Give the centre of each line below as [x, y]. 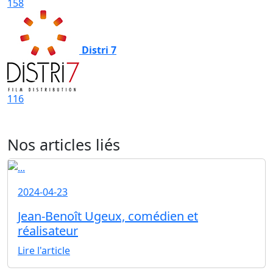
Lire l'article [44, 251]
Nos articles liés [64, 145]
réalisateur [48, 231]
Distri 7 [99, 50]
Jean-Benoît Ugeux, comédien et [108, 216]
